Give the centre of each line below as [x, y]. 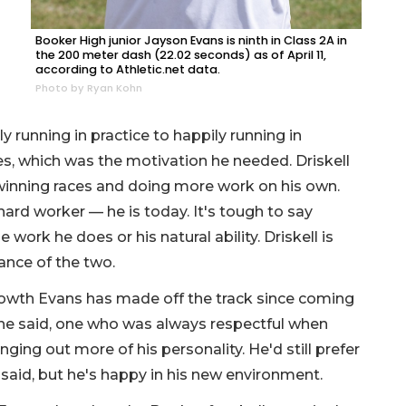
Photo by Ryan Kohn [89, 87]
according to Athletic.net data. [128, 69]
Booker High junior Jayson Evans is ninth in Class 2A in [191, 40]
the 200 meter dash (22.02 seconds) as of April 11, [181, 54]
